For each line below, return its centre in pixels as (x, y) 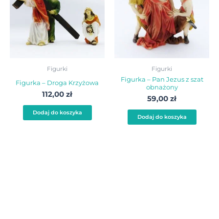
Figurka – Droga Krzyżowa (57, 82)
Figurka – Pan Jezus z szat (162, 79)
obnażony (162, 87)
